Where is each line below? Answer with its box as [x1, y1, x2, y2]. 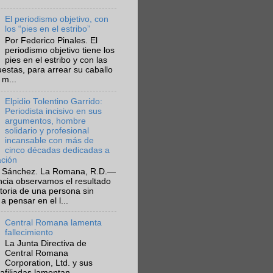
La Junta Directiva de [5, 239, 87, 249]
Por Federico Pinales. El [5, 36, 98, 46]
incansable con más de [5, 135, 94, 145]
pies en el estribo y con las [5, 55, 108, 65]
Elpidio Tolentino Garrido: [5, 96, 103, 106]
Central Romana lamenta [5, 218, 102, 227]
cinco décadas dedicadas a [5, 145, 110, 155]
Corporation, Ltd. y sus [5, 258, 93, 268]
